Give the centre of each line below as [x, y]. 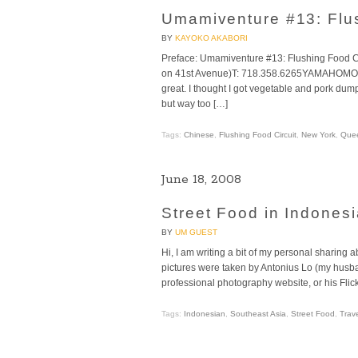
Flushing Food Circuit [258, 134]
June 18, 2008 [201, 179]
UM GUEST [196, 232]
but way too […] [195, 103]
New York [318, 134]
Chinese [199, 134]
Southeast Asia [258, 313]
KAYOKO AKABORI [211, 38]
